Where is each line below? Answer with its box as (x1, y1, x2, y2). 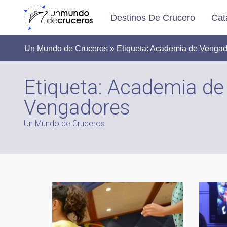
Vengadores (24, 96, 130, 120)
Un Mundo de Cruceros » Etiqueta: (24, 44, 150, 53)
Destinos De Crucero (110, 13, 195, 23)
